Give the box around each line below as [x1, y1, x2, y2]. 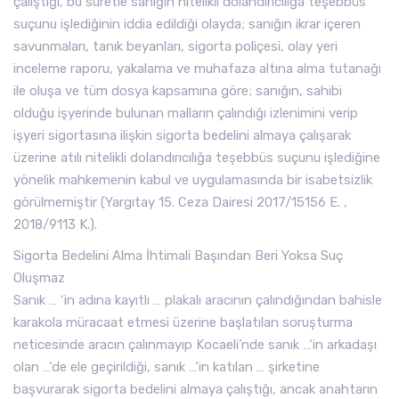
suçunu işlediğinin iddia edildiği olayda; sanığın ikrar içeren [13, 16, 361, 32]
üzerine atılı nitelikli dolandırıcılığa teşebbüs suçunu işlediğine [13, 150, 380, 166]
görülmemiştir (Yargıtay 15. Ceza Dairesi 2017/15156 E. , [13, 194, 347, 210]
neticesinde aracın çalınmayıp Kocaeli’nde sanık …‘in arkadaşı [13, 337, 377, 353]
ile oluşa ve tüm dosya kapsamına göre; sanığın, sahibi [13, 83, 342, 99]
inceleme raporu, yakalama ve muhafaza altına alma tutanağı [13, 61, 381, 77]
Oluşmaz [13, 270, 65, 286]
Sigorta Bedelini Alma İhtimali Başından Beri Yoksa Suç [13, 248, 343, 264]
